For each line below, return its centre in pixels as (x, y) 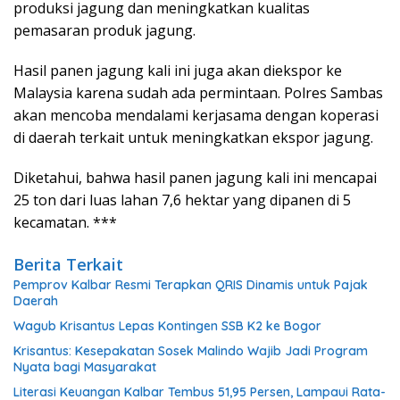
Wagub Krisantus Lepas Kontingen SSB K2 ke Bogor (167, 325)
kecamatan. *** (65, 222)
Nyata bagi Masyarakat (85, 367)
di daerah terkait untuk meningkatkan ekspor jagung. (193, 137)
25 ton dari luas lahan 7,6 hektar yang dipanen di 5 (182, 200)
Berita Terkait (68, 264)
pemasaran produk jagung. (104, 30)
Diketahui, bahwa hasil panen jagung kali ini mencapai (195, 177)
